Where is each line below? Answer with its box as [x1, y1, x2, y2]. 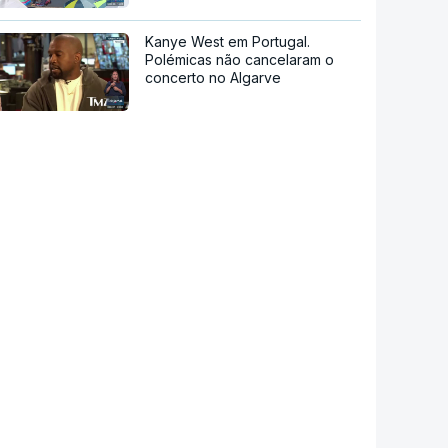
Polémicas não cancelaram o [145, 51, 335, 69]
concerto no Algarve [145, 69, 282, 87]
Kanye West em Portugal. [145, 33, 311, 51]
